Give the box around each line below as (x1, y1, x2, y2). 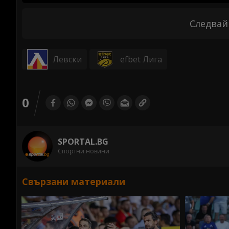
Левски (53, 53, 82, 65)
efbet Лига (120, 53, 162, 65)
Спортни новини (58, 147, 109, 155)
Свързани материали (22, 175, 125, 188)
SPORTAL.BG (58, 136, 108, 147)
